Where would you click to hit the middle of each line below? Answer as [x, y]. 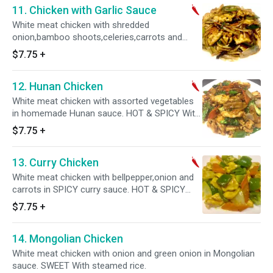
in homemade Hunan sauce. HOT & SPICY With [106, 113]
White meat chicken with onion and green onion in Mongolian [133, 253]
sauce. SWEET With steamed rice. [79, 266]
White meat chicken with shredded [81, 25]
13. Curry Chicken [55, 162]
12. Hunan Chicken [58, 86]
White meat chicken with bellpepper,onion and [103, 177]
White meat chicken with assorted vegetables [103, 101]
